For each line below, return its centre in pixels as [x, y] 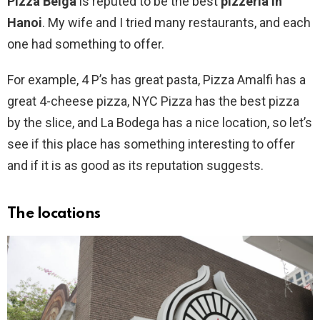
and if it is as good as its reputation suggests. [135, 166]
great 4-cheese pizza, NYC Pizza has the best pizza [153, 101]
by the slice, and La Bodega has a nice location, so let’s [160, 123]
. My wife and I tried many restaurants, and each [176, 23]
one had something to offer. [86, 44]
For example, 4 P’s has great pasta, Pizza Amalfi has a [156, 80]
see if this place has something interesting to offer [151, 144]
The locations [54, 214]
